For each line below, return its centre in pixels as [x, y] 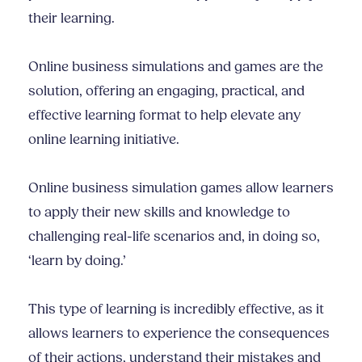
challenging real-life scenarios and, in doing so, [174, 237]
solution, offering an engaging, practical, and [166, 91]
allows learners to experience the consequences [179, 334]
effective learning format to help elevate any [164, 116]
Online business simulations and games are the [176, 67]
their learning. [72, 19]
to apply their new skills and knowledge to [159, 213]
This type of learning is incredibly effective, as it [176, 309]
